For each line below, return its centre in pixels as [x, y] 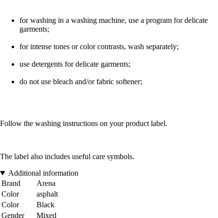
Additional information [43, 173]
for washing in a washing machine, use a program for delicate [114, 20]
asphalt [47, 194]
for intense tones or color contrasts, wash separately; [99, 47]
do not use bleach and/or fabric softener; [81, 82]
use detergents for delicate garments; [75, 64]
